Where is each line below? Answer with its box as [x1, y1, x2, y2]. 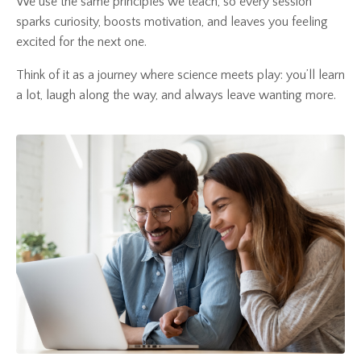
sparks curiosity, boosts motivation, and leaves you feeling [16, 15, 328, 30]
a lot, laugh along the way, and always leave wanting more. [16, 88, 336, 103]
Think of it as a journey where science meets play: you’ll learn [16, 68, 345, 83]
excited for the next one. [16, 35, 147, 50]
